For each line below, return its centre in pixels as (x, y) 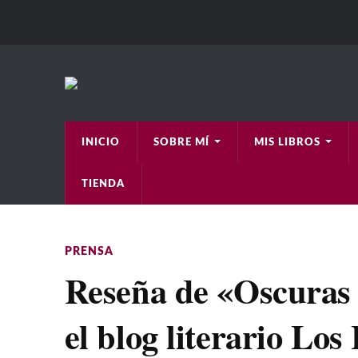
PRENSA (89, 251)
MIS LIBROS (287, 142)
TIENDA (103, 184)
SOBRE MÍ (181, 142)
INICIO (100, 142)
